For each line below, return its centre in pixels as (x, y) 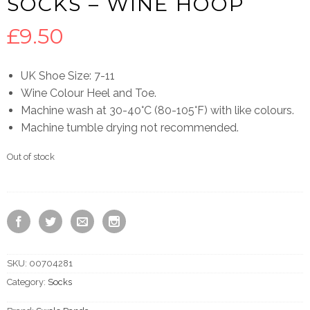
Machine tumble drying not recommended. (130, 128)
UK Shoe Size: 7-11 (69, 76)
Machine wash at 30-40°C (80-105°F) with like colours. (157, 110)
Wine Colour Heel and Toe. (89, 93)
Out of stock (31, 157)
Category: (27, 282)
